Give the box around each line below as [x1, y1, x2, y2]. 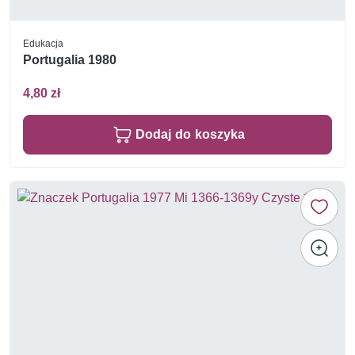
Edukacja [23, 36, 63, 49]
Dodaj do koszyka [136, 126, 245, 142]
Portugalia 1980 [23, 52, 116, 68]
